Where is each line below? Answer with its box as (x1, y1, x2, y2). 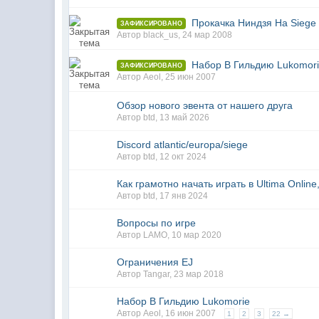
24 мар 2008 (182, 30, 233, 41)
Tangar (143, 269, 170, 279)
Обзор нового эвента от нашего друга (117, 100, 293, 111)
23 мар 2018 (174, 269, 224, 279)
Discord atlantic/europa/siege (117, 139, 249, 150)
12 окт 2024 (159, 152, 207, 162)
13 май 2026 (159, 113, 210, 122)
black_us (143, 30, 179, 41)
